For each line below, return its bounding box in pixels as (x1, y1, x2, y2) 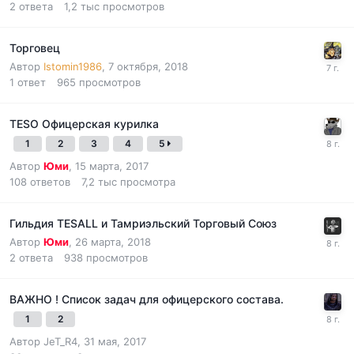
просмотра (120, 175, 175, 188)
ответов (30, 175, 70, 188)
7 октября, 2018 (108, 59, 188, 73)
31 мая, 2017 (84, 334, 146, 348)
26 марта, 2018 (75, 235, 151, 248)
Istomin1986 (43, 59, 102, 73)
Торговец (9, 40, 60, 55)
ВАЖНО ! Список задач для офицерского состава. (9, 292, 284, 306)
